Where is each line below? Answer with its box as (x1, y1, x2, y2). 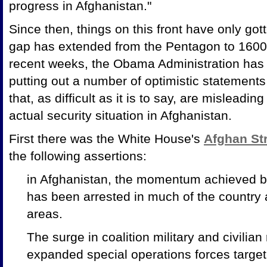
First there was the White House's (9, 132, 204, 145)
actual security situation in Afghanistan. (9, 108, 232, 122)
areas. (27, 207, 63, 221)
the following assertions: (9, 149, 147, 163)
